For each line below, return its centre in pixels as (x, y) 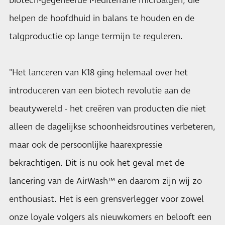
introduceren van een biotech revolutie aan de (100, 91)
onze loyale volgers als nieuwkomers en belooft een (110, 217)
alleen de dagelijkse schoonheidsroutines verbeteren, (112, 127)
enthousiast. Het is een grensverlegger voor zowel (106, 199)
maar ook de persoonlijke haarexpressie (86, 145)
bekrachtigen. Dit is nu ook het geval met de (97, 163)
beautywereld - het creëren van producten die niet (107, 109)
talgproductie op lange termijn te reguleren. (96, 37)
